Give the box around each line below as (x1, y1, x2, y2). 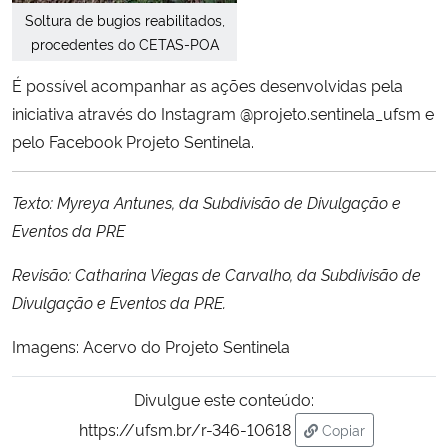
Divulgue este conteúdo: (134, 388, 314, 411)
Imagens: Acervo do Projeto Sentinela (12, 335, 290, 358)
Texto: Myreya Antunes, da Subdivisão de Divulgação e (12, 191, 401, 214)
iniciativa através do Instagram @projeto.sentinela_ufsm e (12, 102, 434, 125)
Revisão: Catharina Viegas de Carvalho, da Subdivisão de (12, 263, 421, 286)
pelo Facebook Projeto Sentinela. (12, 130, 254, 153)
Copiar (321, 420, 365, 440)
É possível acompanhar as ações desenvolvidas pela (12, 74, 403, 97)
